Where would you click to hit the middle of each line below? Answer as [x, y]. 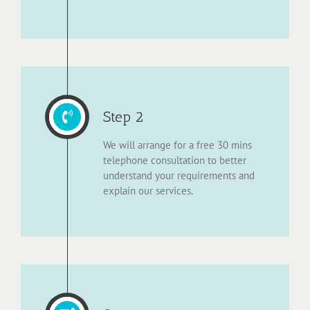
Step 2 [123, 117]
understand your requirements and [179, 176]
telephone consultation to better [175, 161]
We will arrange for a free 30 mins [177, 145]
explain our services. [148, 191]
